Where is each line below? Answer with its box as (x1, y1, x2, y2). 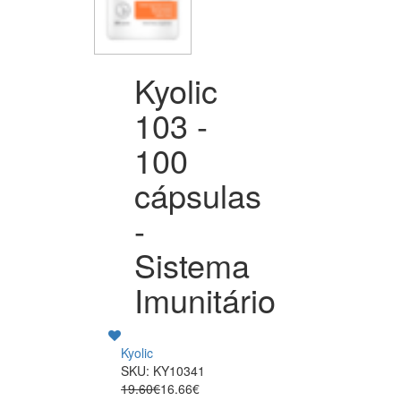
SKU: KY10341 (121, 361, 205, 380)
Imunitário (134, 276, 276, 322)
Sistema (134, 241, 250, 287)
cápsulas (134, 171, 261, 218)
